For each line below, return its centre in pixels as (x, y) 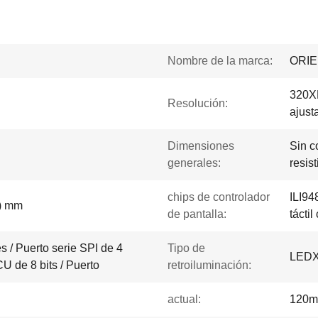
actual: (184, 299)
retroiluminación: (209, 265)
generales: (194, 163)
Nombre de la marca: (220, 61)
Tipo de (186, 248)
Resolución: (198, 103)
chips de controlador (219, 197)
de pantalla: (197, 214)
